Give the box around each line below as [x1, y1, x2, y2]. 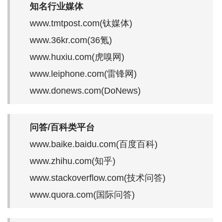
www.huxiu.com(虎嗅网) [30, 52, 124, 62]
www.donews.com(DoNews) [30, 85, 141, 96]
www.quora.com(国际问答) [30, 189, 135, 200]
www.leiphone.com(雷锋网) [30, 68, 137, 79]
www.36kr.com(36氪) [30, 35, 112, 45]
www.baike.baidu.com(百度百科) [30, 139, 158, 149]
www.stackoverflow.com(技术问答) [30, 172, 166, 183]
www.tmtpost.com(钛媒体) [30, 18, 132, 28]
